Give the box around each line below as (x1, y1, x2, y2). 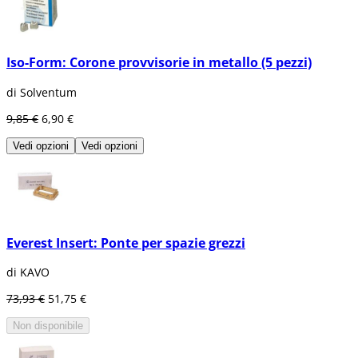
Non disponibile (13, 320, 83, 332)
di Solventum (6, 84, 77, 100)
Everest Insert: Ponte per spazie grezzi (6, 233, 245, 252)
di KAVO (6, 265, 50, 280)
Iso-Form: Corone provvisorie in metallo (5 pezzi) (6, 54, 312, 72)
